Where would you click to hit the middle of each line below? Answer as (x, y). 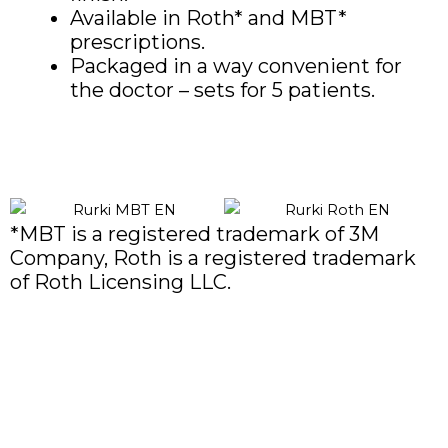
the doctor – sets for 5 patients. (222, 90)
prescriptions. (137, 42)
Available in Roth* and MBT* (208, 18)
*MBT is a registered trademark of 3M (194, 233)
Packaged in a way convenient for (236, 66)
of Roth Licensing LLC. (120, 281)
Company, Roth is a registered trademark (213, 257)
